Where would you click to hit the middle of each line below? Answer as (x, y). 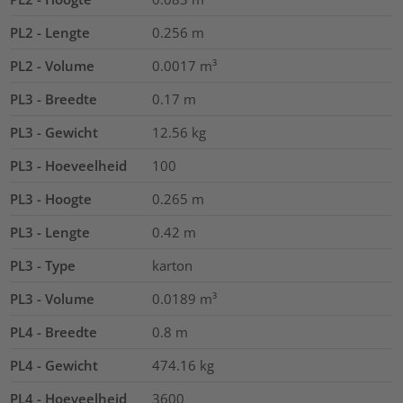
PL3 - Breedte (54, 99)
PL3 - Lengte (50, 232)
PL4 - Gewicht (54, 365)
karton (172, 265)
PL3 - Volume (53, 298)
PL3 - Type (43, 265)
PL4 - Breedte (54, 331)
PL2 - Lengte (50, 32)
